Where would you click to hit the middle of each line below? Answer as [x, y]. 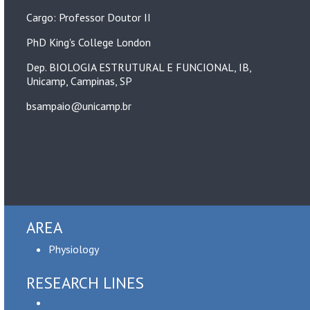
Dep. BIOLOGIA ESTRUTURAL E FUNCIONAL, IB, [139, 67]
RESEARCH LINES [85, 283]
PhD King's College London [89, 42]
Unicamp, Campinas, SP [79, 81]
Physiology [74, 249]
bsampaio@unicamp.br [79, 106]
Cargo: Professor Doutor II [89, 17]
